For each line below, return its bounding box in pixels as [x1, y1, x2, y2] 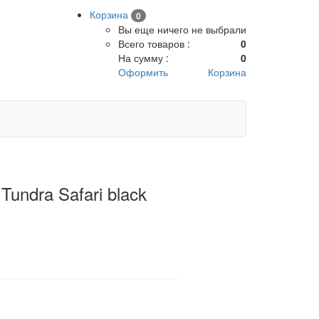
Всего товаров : [118, 36, 190, 51]
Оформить [118, 65, 168, 80]
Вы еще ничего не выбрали [118, 22, 246, 37]
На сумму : [118, 51, 169, 66]
